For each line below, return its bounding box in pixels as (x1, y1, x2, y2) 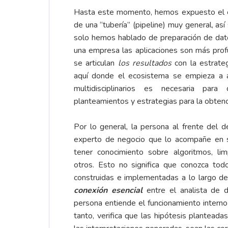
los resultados (118, 58, 172, 69)
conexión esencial (74, 185, 142, 196)
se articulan (74, 58, 118, 69)
